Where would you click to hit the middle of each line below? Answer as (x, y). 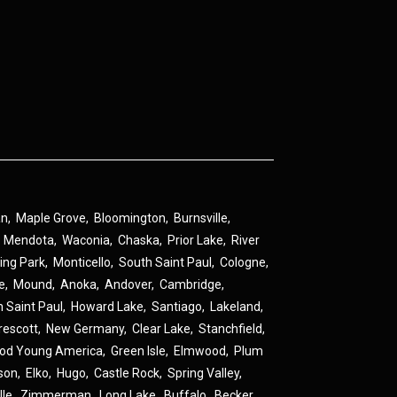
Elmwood (200, 351)
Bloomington (130, 218)
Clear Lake (162, 329)
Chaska (139, 240)
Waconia (86, 240)
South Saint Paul (166, 262)
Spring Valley (204, 373)
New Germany (86, 329)
